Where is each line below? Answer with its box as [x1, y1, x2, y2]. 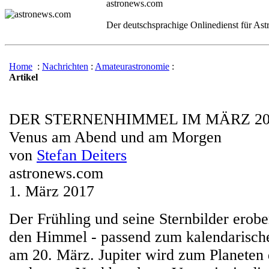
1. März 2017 [9, 183, 94, 200]
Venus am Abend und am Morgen [9, 128, 222, 146]
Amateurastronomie [95, 61, 169, 71]
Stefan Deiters [37, 147, 127, 164]
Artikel [9, 72, 38, 82]
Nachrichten [42, 61, 88, 71]
